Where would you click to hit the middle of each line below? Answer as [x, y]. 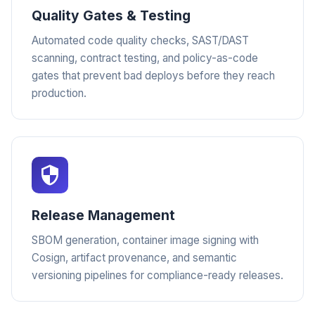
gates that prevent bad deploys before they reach [153, 76]
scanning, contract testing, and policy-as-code [145, 58]
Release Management [103, 215]
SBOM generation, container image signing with [145, 240]
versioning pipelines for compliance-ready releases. [157, 275]
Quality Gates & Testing [111, 15]
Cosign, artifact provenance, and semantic [134, 258]
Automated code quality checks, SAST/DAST [140, 40]
